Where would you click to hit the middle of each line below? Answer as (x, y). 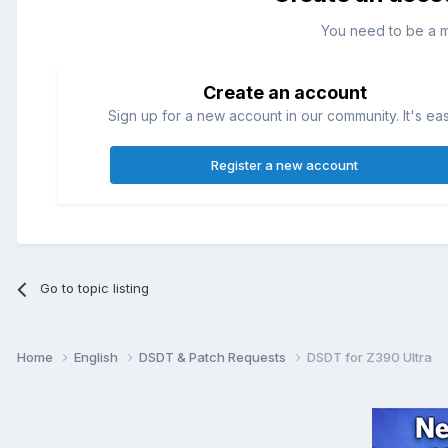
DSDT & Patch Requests (214, 356)
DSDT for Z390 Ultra (369, 356)
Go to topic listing (95, 288)
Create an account (284, 93)
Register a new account (285, 165)
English (97, 356)
